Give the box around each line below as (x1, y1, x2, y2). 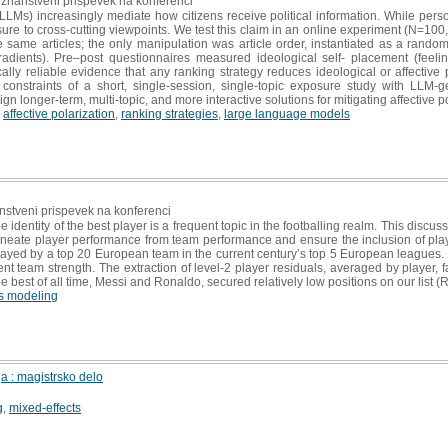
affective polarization (3, 106, 115, 121)
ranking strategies (121, 106, 218, 121)
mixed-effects (9, 400, 81, 415)
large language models (224, 106, 350, 121)
